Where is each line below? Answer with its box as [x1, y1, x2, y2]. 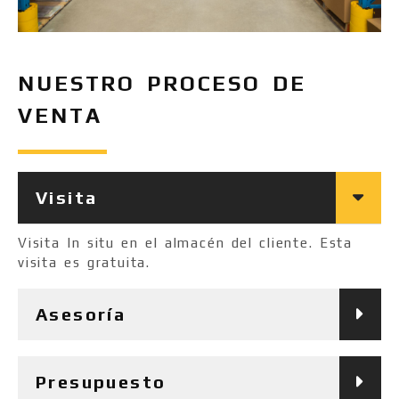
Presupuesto [36, 371, 167, 393]
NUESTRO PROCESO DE [18, 71, 306, 96]
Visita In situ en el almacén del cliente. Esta [18, 235, 353, 251]
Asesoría [36, 304, 126, 325]
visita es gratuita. [18, 255, 151, 271]
